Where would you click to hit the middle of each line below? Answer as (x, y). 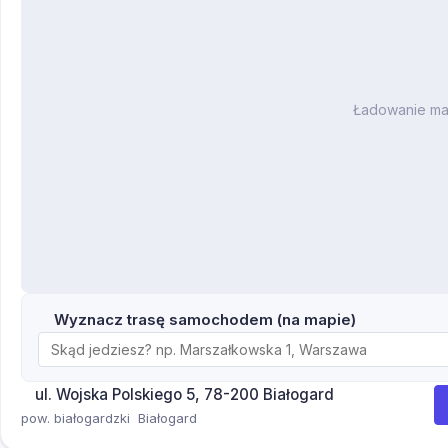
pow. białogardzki (75, 417)
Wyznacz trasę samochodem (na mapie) (205, 319)
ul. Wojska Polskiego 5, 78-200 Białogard (184, 394)
